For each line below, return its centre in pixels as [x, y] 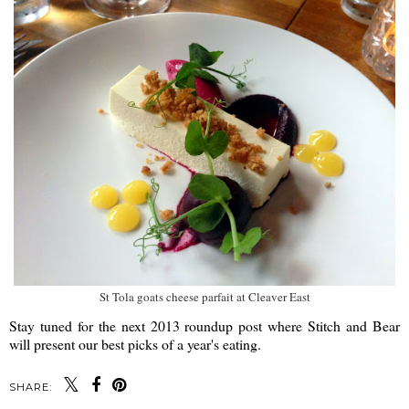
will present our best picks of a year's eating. [135, 344]
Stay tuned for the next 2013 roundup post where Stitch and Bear [204, 326]
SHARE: [31, 388]
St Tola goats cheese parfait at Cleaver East [204, 297]
